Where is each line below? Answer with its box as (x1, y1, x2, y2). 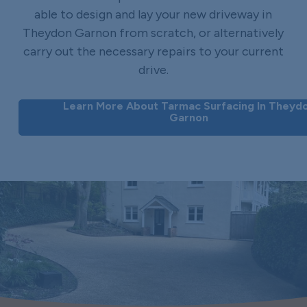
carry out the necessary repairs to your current (23, 43, 284, 59)
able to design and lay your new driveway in (34, 6, 273, 22)
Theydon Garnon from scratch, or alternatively (23, 25, 284, 40)
